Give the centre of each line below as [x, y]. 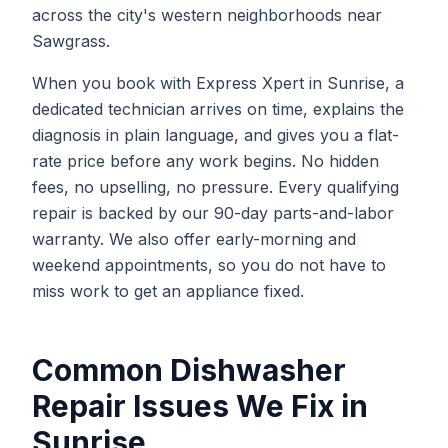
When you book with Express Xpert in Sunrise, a [218, 83]
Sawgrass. [71, 41]
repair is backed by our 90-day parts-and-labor [213, 213]
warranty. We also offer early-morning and [194, 239]
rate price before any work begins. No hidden [205, 161]
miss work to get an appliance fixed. [168, 291]
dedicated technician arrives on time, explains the [218, 109]
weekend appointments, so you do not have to [209, 265]
